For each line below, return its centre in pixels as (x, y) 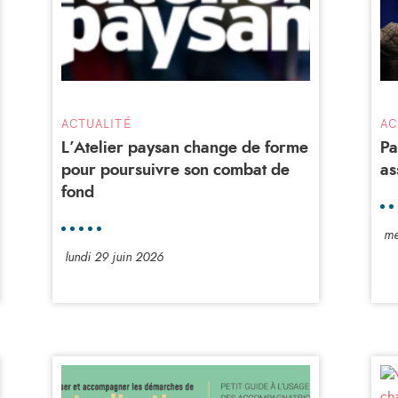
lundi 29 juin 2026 (114, 257)
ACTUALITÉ (96, 123)
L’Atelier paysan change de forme (184, 148)
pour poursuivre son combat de (175, 170)
